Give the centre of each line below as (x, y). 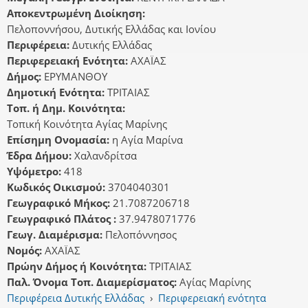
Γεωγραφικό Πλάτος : (63, 219)
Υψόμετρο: (35, 172)
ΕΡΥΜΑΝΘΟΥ (76, 77)
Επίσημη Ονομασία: (59, 140)
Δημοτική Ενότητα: (57, 92)
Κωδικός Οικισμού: (57, 187)
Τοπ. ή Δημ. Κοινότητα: (67, 108)
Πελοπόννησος (141, 235)
